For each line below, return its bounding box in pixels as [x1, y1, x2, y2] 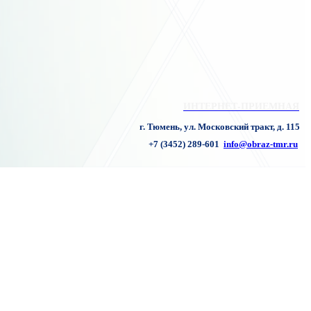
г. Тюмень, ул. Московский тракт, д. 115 [137, 122, 300, 132]
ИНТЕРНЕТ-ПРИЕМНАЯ [183, 99, 299, 113]
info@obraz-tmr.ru [224, 140, 298, 149]
